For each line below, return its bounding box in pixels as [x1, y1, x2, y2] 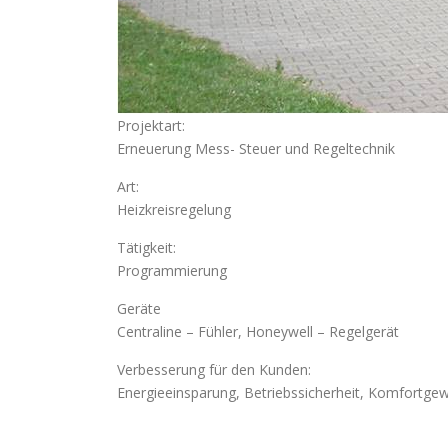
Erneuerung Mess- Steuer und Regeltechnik [117, 139, 395, 158]
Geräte [117, 299, 161, 318]
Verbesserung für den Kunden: [117, 360, 311, 379]
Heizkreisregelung [117, 200, 231, 219]
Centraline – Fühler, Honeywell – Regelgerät [117, 322, 399, 341]
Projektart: [117, 116, 185, 135]
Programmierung [117, 261, 227, 280]
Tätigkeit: [117, 238, 176, 257]
